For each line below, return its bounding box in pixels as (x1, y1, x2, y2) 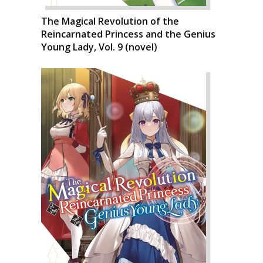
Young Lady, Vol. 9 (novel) (41, 41, 157, 53)
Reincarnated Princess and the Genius (41, 28, 215, 41)
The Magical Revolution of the (41, 15, 179, 28)
